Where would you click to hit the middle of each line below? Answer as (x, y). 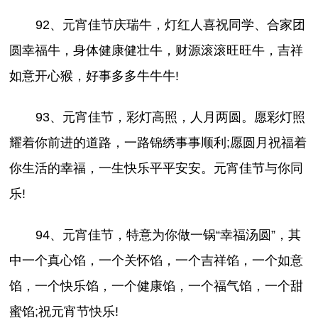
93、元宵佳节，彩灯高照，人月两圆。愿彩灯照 (170, 117)
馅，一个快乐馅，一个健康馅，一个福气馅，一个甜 (157, 286)
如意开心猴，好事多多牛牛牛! (94, 76)
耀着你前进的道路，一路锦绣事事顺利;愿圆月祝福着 (158, 142)
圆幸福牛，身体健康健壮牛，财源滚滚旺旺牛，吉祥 (157, 50)
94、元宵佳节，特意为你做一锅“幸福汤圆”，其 (168, 235)
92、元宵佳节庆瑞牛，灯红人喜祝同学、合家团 (170, 24)
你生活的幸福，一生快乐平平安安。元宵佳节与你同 (157, 168)
